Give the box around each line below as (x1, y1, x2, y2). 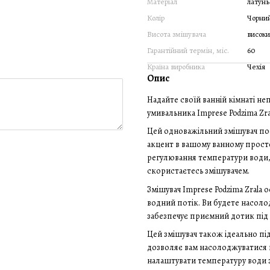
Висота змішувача (147, 29, 206, 39)
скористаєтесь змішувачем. (147, 165, 250, 177)
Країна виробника (147, 61, 205, 72)
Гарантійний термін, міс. (147, 45, 229, 55)
